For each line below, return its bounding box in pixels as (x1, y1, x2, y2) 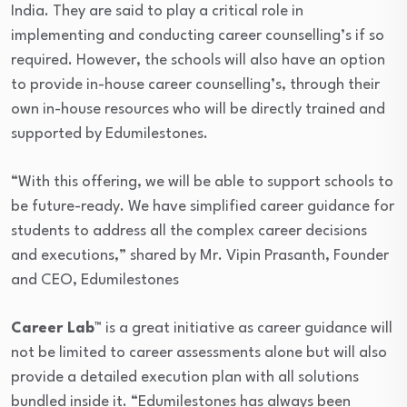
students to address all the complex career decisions (11, 223, 367, 240)
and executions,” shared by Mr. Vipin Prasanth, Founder (11, 248, 389, 264)
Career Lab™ (11, 321, 102, 337)
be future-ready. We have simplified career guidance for (11, 199, 394, 215)
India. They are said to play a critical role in (11, 4, 303, 20)
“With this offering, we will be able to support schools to (11, 174, 393, 191)
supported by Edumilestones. (11, 126, 208, 143)
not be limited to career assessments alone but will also (11, 345, 387, 362)
